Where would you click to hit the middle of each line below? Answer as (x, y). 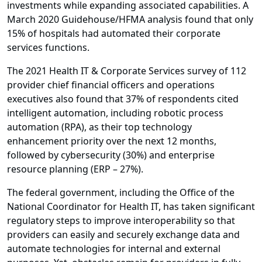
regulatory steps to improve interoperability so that (121, 221)
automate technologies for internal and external (114, 249)
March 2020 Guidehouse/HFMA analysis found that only (130, 20)
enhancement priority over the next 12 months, (112, 141)
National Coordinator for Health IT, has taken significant (131, 207)
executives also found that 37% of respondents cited (123, 99)
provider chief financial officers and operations (111, 85)
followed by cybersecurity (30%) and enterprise (111, 155)
